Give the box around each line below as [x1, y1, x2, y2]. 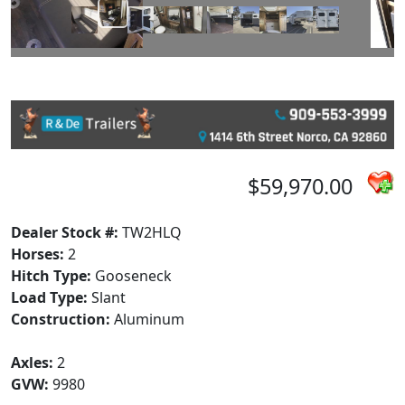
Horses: [11, 244, 68, 265]
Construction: [11, 309, 114, 330]
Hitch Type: [11, 266, 95, 287]
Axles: [11, 353, 57, 373]
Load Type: [11, 287, 91, 308]
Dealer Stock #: [11, 222, 122, 243]
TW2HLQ [122, 222, 182, 243]
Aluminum [114, 309, 184, 330]
